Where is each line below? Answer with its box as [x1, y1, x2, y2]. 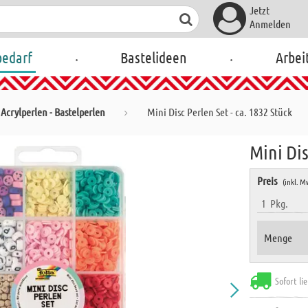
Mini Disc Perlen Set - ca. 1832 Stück [147, 105, 292, 118]
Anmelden [249, 17, 291, 30]
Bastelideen [120, 48, 188, 66]
